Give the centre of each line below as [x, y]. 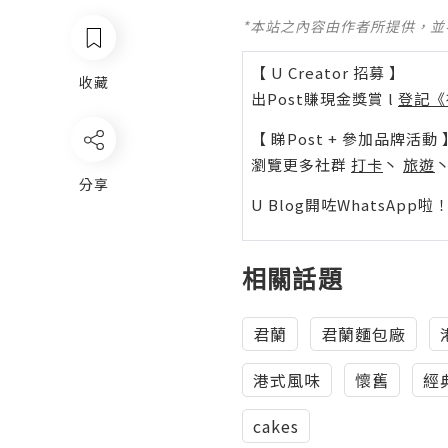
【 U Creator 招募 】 [328, 73]
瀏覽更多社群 [301, 165]
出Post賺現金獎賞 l [324, 99]
